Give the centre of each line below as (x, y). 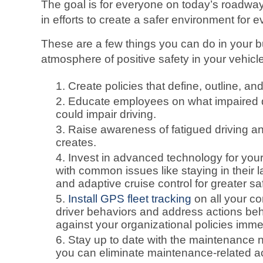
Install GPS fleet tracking (130, 199)
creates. (76, 142)
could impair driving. (106, 114)
